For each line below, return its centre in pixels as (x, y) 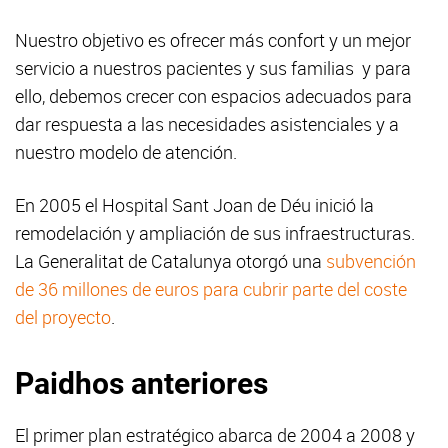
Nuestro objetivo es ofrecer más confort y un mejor (213, 40)
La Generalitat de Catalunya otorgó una (170, 261)
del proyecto (63, 317)
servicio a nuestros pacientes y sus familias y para (213, 68)
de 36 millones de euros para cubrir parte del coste (211, 289)
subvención (371, 261)
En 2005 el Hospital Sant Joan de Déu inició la (194, 205)
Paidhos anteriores (141, 384)
